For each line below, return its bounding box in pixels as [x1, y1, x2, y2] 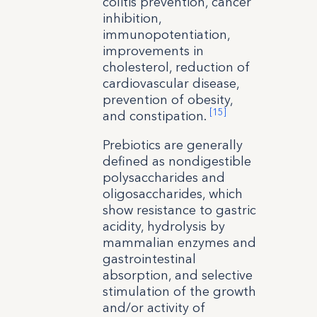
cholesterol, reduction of [102, 59, 250, 75]
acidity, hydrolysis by [102, 218, 225, 234]
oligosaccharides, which [102, 185, 243, 202]
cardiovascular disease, [102, 75, 239, 91]
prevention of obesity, [102, 91, 233, 108]
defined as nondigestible [102, 153, 251, 169]
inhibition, [102, 10, 161, 26]
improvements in [102, 42, 204, 59]
